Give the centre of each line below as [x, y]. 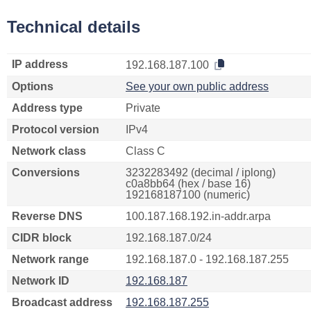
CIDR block [42, 238]
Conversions [46, 173]
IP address [40, 64]
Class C [145, 151]
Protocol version [56, 129]
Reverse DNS [47, 216]
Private [143, 108]
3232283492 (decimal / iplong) [201, 173]
